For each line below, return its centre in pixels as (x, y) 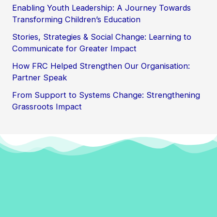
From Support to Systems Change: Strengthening (106, 95)
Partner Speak (40, 78)
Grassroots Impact (47, 107)
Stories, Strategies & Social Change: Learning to (102, 37)
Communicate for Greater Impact (75, 48)
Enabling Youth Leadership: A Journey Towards (102, 8)
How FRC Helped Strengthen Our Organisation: (101, 66)
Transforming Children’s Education (77, 19)
